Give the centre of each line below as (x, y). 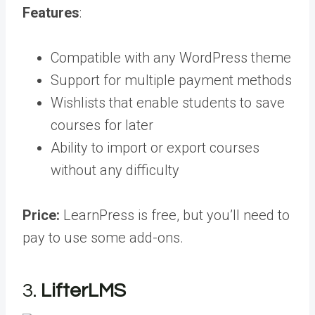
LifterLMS (83, 291)
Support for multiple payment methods (171, 80)
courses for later (102, 125)
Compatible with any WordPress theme (171, 58)
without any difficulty (115, 170)
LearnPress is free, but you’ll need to (175, 215)
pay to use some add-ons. (103, 238)
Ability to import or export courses (155, 148)
